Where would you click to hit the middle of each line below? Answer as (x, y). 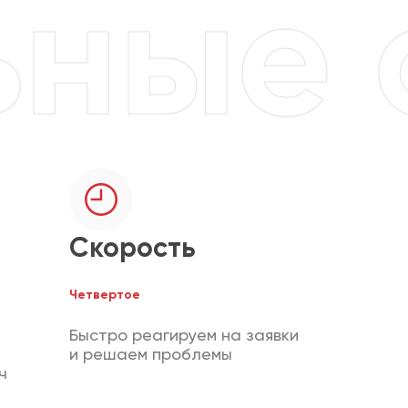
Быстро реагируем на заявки (184, 334)
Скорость (133, 247)
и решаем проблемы (151, 353)
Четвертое (105, 294)
